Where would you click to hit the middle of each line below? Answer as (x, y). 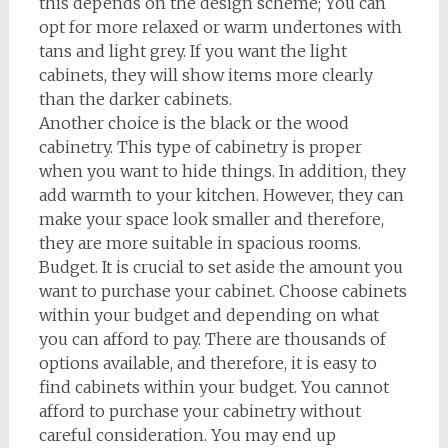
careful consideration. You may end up (187, 435)
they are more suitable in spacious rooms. (199, 243)
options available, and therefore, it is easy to (207, 363)
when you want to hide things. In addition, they (222, 171)
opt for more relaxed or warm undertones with (220, 27)
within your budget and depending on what (208, 315)
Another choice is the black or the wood (193, 123)
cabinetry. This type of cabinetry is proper (200, 147)
